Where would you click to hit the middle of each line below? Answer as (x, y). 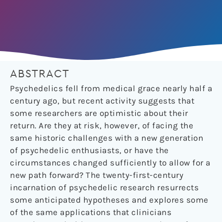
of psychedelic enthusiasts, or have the (89, 150)
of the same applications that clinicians (91, 212)
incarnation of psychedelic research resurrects (104, 188)
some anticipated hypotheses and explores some (109, 200)
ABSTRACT (40, 74)
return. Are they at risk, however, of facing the (102, 126)
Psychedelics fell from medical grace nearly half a (111, 88)
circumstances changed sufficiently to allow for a (110, 163)
